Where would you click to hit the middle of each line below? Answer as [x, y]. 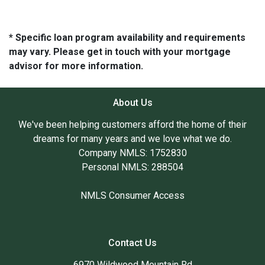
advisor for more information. [76, 66]
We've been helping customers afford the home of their [132, 124]
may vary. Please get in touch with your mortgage [120, 51]
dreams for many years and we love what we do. [132, 138]
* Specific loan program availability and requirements [127, 37]
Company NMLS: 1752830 [132, 153]
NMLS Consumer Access [132, 195]
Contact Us [132, 243]
